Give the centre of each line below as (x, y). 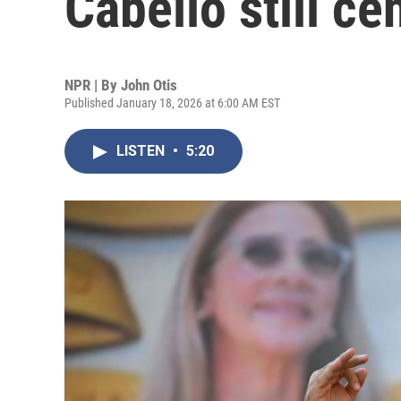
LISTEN (142, 151)
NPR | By (93, 85)
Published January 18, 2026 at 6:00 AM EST (172, 103)
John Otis (149, 85)
